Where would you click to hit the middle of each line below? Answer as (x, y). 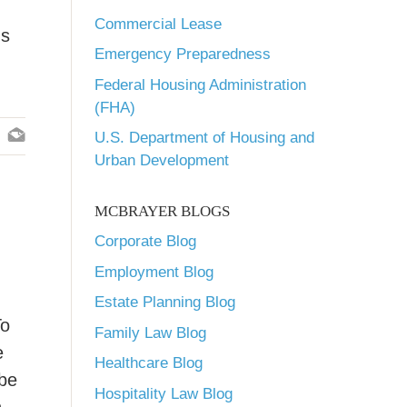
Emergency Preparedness (183, 54)
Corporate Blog (145, 241)
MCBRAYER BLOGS (162, 211)
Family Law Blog (150, 333)
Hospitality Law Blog (164, 393)
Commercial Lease (158, 24)
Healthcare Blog (149, 363)
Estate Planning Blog (165, 302)
